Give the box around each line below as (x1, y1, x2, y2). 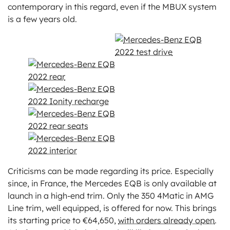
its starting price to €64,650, (8, 215, 118, 225)
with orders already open (118, 215, 215, 225)
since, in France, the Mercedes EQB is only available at (8, 178, 217, 188)
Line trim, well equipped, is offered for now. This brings (8, 202, 217, 213)
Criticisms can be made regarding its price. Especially (8, 165, 214, 176)
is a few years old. (8, 13, 77, 24)
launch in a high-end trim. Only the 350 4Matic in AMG (8, 190, 214, 201)
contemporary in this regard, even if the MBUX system (8, 1, 217, 12)
